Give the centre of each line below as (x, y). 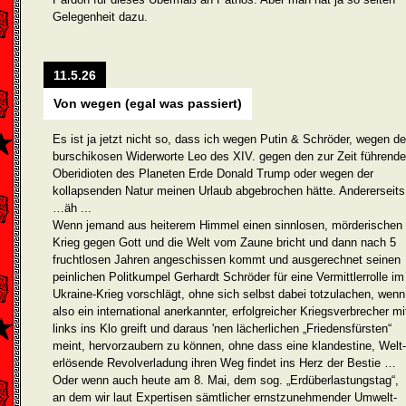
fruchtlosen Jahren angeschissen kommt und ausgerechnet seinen (227, 260)
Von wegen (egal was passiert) (148, 103)
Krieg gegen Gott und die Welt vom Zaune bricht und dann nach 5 (224, 242)
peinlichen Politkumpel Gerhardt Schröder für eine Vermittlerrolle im (228, 277)
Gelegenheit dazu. (100, 17)
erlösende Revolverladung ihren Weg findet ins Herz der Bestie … (224, 363)
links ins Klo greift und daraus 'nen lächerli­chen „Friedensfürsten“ (222, 329)
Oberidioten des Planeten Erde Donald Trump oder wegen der (213, 174)
